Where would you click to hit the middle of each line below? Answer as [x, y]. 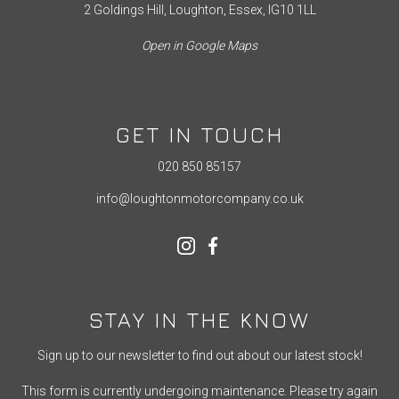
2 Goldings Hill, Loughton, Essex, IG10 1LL [199, 9]
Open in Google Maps [199, 45]
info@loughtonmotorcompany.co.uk [199, 198]
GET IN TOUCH [199, 134]
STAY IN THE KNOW [199, 319]
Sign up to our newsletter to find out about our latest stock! [199, 355]
